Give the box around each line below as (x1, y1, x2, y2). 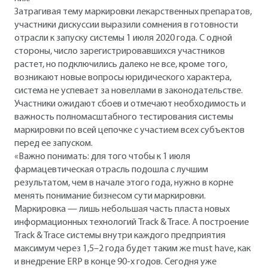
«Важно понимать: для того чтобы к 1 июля (14, 151, 190, 162)
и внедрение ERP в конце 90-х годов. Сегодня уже (14, 257, 217, 267)
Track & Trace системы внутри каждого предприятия (14, 230, 226, 240)
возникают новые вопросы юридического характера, (14, 72, 232, 83)
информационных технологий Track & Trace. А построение (14, 217, 249, 227)
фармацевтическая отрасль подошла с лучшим (14, 165, 208, 175)
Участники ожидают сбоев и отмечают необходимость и (14, 99, 246, 109)
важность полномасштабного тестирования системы (14, 112, 233, 122)
